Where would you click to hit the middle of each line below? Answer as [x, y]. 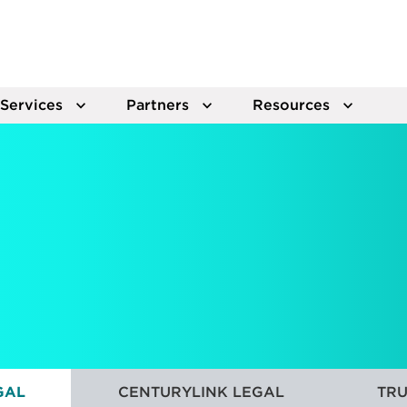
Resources [291, 105]
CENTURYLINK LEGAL [201, 392]
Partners [158, 105]
